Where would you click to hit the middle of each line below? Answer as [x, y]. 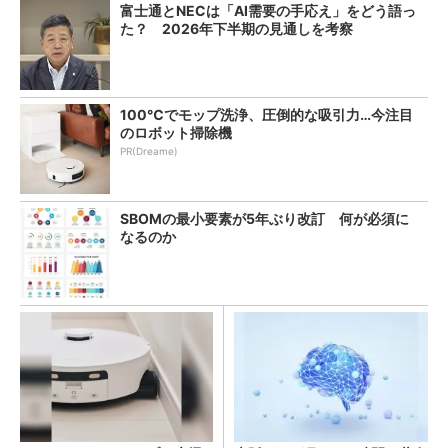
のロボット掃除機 [176, 132]
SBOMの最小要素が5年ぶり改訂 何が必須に [264, 218]
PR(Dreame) [149, 150]
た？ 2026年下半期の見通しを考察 [236, 28]
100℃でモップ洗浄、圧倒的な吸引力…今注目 [266, 114]
